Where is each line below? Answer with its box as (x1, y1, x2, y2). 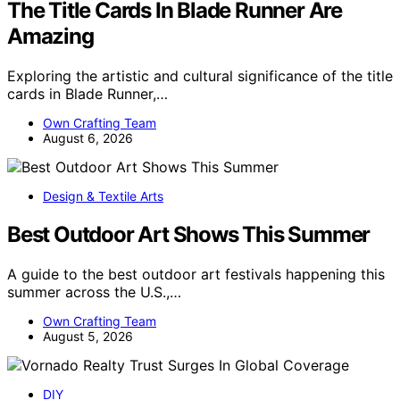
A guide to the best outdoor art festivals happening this (7, 264, 385, 283)
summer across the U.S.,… (7, 282, 181, 301)
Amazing (7, 23, 94, 50)
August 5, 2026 (43, 328, 133, 344)
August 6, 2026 (43, 129, 133, 146)
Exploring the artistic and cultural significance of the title (7, 66, 393, 85)
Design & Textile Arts (43, 187, 163, 204)
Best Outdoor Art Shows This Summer (7, 221, 371, 247)
